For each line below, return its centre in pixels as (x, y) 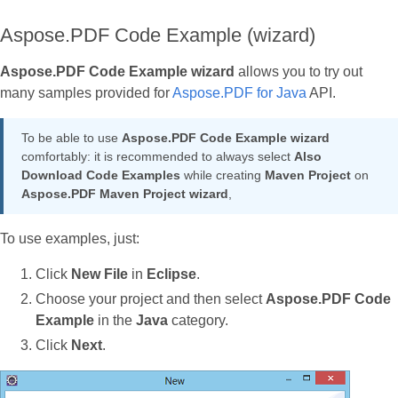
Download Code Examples (101, 175)
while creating (223, 175)
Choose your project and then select (151, 299)
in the (115, 321)
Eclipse (171, 275)
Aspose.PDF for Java (239, 93)
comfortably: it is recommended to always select (158, 157)
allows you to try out (298, 72)
